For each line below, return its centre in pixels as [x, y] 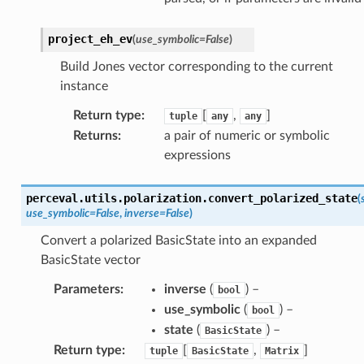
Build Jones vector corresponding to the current [196, 66]
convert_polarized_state [282, 198]
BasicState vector [90, 260]
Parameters [87, 289]
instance [84, 86]
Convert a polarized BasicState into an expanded [178, 240]
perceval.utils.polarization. [117, 198]
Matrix [282, 351]
